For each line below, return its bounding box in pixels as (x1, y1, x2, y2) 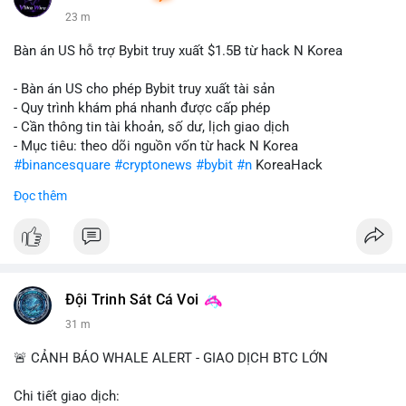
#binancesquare (14, 157, 111, 173)
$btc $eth (14, 195, 70, 211)
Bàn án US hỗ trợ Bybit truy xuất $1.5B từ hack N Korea (14, 43, 343, 59)
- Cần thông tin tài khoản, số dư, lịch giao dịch (14, 119, 289, 135)
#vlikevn (14, 233, 63, 249)
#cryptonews (114, 157, 192, 173)
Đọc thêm (14, 188, 67, 203)
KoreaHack (252, 157, 323, 173)
